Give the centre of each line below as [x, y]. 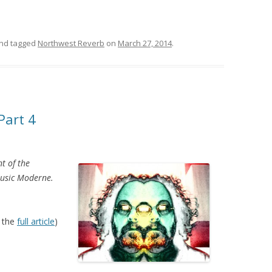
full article [36, 222]
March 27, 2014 [145, 43]
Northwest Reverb [71, 43]
